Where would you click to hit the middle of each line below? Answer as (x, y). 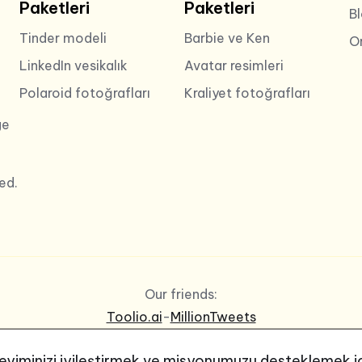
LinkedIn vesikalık (73, 65)
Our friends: (181, 295)
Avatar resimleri (234, 65)
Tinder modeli (63, 38)
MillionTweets (213, 317)
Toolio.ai (134, 317)
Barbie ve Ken (227, 38)
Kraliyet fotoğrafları (247, 93)
